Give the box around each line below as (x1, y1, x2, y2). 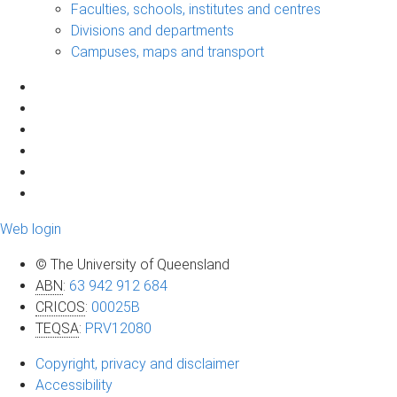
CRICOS (35, 298, 85, 315)
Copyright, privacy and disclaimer (35, 354, 239, 372)
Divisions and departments (71, 21, 234, 39)
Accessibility (35, 376, 113, 393)
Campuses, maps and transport (71, 43, 264, 60)
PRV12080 (85, 319, 152, 337)
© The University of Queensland (35, 255, 230, 273)
